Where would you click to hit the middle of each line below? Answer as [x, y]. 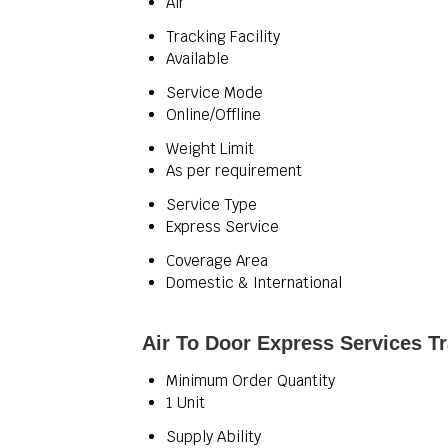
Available [197, 58]
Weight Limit [210, 148]
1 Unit [185, 402]
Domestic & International [254, 282]
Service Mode [214, 92]
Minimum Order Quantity [250, 380]
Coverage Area [217, 260]
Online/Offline [213, 114]
